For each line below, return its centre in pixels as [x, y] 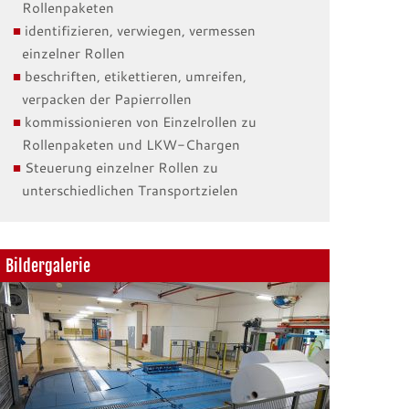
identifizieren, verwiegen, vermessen [140, 31]
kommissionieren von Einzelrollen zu [140, 122]
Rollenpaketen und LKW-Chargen [131, 145]
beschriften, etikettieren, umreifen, [135, 76]
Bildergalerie [48, 266]
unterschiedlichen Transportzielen [130, 190]
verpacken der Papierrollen [107, 99]
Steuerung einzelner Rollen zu [121, 168]
